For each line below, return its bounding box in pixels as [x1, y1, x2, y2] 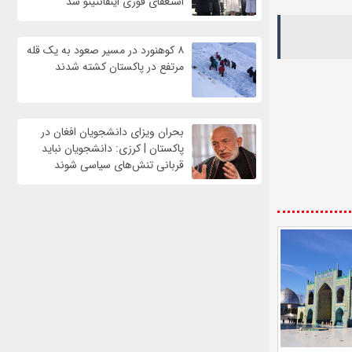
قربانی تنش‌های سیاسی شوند [53, 156, 184, 174]
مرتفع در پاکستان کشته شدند [54, 58, 184, 76]
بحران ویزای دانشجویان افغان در [40, 123, 184, 141]
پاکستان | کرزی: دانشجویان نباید [41, 140, 184, 158]
